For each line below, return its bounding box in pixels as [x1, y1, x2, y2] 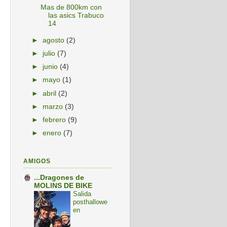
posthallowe [73, 198, 107, 206]
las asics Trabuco [48, 12, 104, 20]
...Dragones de [34, 174, 84, 182]
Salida [73, 190, 91, 198]
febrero [43, 116, 68, 124]
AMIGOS [23, 158, 51, 165]
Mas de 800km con [40, 4, 102, 12]
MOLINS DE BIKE [34, 182, 92, 190]
